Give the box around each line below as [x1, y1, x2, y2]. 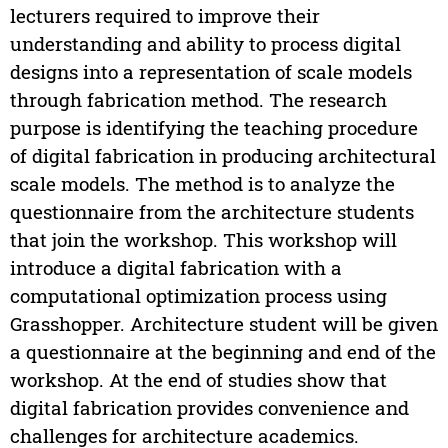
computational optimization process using [9, 283, 387, 309]
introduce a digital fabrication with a [9, 255, 342, 281]
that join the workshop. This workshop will [9, 227, 397, 253]
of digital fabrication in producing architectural [9, 143, 436, 169]
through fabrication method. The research [9, 87, 387, 113]
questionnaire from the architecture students [9, 199, 414, 225]
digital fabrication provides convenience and [9, 395, 409, 421]
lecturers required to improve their [9, 3, 320, 29]
